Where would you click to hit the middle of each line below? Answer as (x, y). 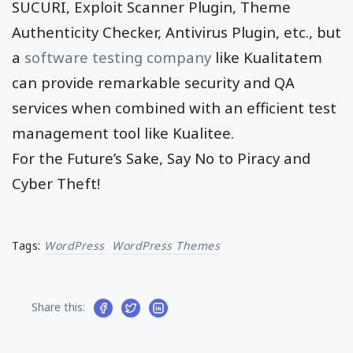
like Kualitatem (267, 57)
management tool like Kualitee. (123, 132)
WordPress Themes (166, 245)
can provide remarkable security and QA (153, 82)
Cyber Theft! (56, 183)
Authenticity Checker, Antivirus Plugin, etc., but (176, 32)
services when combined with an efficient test (174, 107)
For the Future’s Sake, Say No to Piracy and (161, 158)
